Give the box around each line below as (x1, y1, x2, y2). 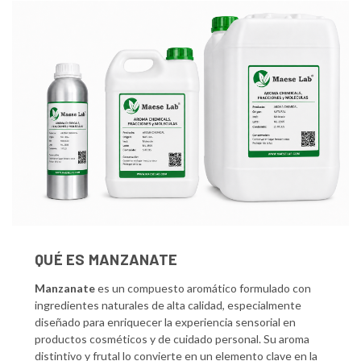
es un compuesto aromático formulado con (95, 280, 311, 295)
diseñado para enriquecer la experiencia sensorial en (35, 314, 296, 329)
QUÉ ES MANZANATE (35, 249, 177, 268)
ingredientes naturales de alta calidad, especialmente (35, 297, 301, 312)
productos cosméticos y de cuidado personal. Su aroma (35, 331, 309, 346)
